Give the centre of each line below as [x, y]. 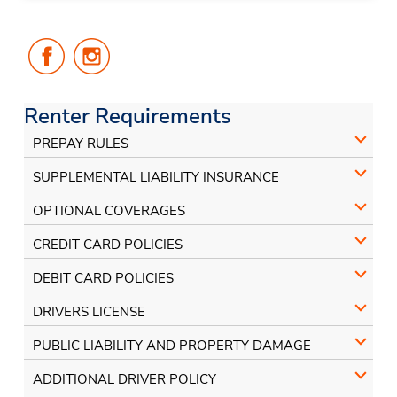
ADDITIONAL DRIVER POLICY [124, 380]
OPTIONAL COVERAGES [109, 211]
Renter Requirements [127, 117]
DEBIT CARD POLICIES [103, 279]
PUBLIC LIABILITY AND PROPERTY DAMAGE [171, 346]
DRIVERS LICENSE [89, 312]
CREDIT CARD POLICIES [107, 245]
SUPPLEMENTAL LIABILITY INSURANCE [156, 178]
